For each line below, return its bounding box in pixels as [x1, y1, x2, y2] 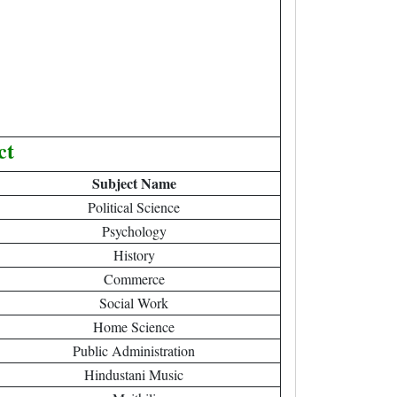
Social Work [99, 293, 168, 312]
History [113, 245, 155, 264]
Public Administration [73, 341, 195, 360]
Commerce [103, 269, 165, 288]
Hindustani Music [84, 365, 183, 384]
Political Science [88, 198, 180, 216]
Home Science [93, 317, 175, 336]
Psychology [101, 222, 167, 240]
